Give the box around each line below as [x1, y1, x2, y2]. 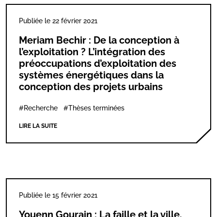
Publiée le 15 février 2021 [19, 191, 97, 199]
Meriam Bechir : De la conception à [19, 34, 179, 46]
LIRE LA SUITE [19, 123, 57, 129]
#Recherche [19, 104, 58, 112]
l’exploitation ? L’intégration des [19, 46, 165, 58]
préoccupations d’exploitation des [19, 58, 176, 69]
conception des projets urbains [19, 81, 163, 93]
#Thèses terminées [63, 104, 124, 112]
